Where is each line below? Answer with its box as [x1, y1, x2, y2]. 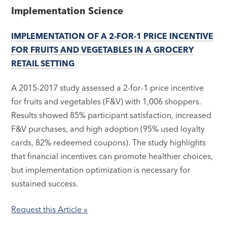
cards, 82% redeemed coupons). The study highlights [11, 137, 206, 148]
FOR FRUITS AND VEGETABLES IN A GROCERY [11, 44, 195, 55]
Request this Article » [11, 204, 88, 215]
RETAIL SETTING [11, 58, 75, 68]
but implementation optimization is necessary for [11, 165, 191, 175]
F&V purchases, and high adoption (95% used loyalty [11, 124, 205, 134]
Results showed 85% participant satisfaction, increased [11, 110, 212, 121]
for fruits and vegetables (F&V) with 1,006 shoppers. [11, 96, 202, 107]
